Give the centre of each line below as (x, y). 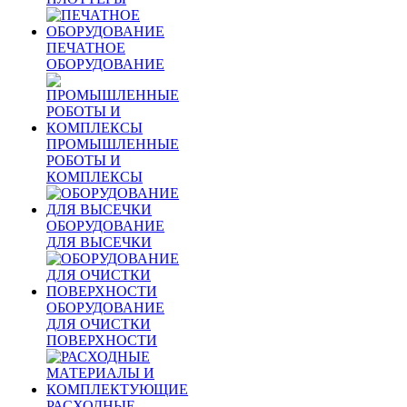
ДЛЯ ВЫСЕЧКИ (99, 242)
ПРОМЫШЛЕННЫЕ (113, 144)
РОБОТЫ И (84, 160)
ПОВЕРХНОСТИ (102, 340)
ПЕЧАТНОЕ (86, 48)
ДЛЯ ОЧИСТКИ (99, 324)
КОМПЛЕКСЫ (94, 177)
